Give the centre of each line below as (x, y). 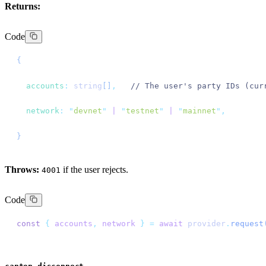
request (247, 224)
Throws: (22, 170)
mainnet (199, 111)
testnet (142, 111)
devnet (88, 111)
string (85, 85)
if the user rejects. (94, 170)
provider (204, 224)
